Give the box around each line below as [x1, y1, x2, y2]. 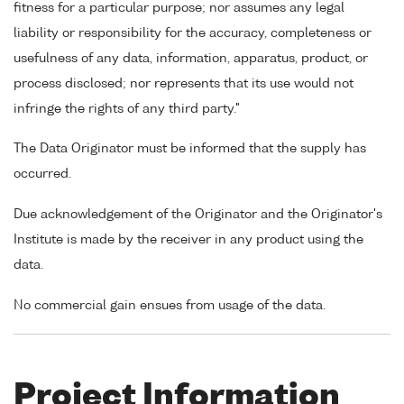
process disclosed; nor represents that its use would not [14, 77, 353, 90]
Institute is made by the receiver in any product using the [14, 234, 363, 247]
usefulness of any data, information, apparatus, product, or [14, 51, 368, 65]
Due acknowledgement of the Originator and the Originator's [14, 208, 382, 222]
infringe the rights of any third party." [14, 102, 240, 115]
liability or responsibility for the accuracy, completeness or [14, 26, 372, 40]
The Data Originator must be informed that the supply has [14, 142, 366, 156]
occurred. [14, 168, 71, 181]
